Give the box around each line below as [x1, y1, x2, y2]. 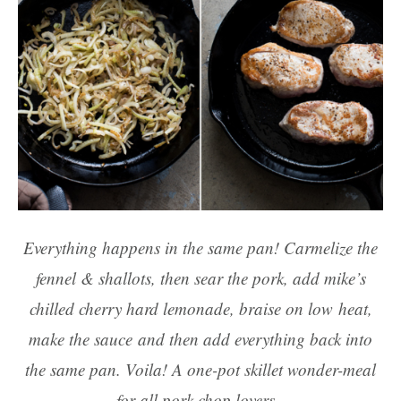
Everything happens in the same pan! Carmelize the [23, 236, 378, 259]
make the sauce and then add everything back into [29, 328, 372, 350]
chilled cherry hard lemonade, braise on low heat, [29, 297, 372, 320]
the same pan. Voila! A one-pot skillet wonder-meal [25, 358, 376, 380]
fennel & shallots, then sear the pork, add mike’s [35, 267, 366, 289]
